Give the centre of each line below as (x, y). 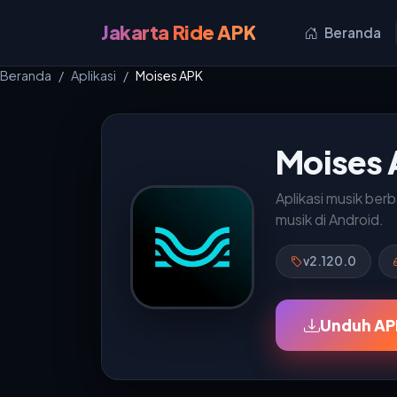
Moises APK (169, 75)
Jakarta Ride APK (179, 32)
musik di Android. (330, 219)
